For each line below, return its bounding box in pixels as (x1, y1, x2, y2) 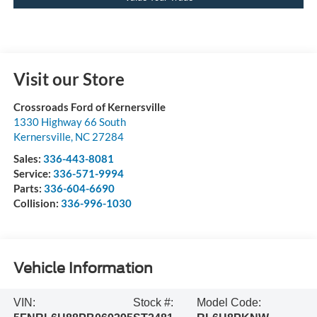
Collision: (13, 196, 61, 209)
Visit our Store (13, 68, 125, 89)
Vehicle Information (13, 259, 153, 277)
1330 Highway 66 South (13, 115, 126, 128)
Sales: (13, 151, 43, 165)
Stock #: (132, 296, 173, 309)
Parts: (13, 181, 44, 195)
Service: (13, 166, 53, 180)
